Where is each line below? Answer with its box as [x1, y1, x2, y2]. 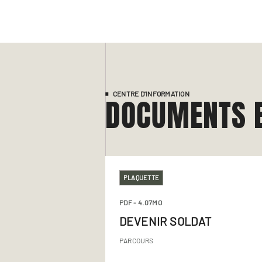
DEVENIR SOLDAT [119, 214, 212, 228]
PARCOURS [119, 236, 154, 244]
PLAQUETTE [123, 174, 159, 181]
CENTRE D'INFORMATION [113, 89, 189, 98]
